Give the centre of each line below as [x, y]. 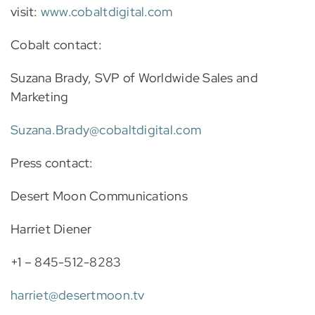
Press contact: [52, 162]
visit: [25, 11]
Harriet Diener [51, 229]
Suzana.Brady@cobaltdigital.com [106, 129]
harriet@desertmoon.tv [77, 295]
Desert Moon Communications [99, 195]
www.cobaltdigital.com [107, 11]
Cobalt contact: [56, 44]
